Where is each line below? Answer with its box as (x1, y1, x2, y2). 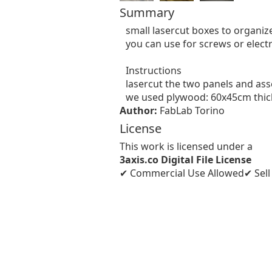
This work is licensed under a (120, 140, 253, 153)
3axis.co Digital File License (120, 153, 251, 166)
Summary (120, 4, 174, 21)
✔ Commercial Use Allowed (120, 166, 244, 180)
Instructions (126, 64, 182, 77)
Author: (120, 104, 160, 117)
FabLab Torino (160, 104, 225, 117)
